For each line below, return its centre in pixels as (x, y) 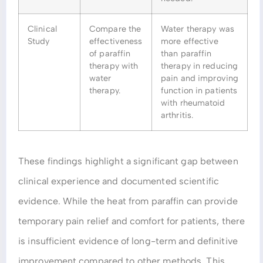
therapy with (114, 66)
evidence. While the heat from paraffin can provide (128, 201)
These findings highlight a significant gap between (128, 161)
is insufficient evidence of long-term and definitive (128, 241)
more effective (190, 41)
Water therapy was (198, 29)
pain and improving (200, 78)
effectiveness (116, 41)
